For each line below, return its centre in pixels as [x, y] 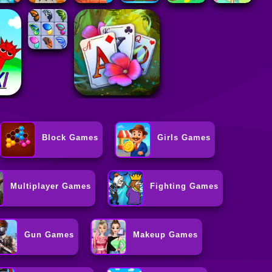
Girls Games [184, 138]
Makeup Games [166, 235]
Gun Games [49, 235]
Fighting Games [185, 186]
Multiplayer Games [51, 186]
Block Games [70, 138]
